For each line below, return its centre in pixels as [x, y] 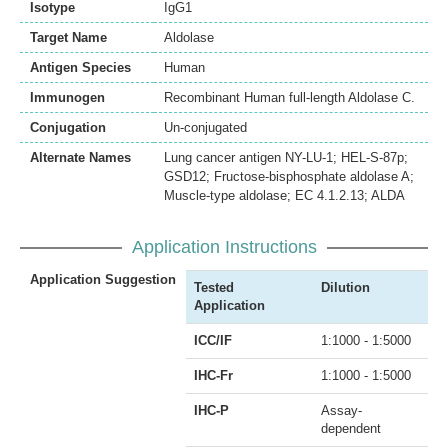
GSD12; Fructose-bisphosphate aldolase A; [289, 176]
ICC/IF [213, 340]
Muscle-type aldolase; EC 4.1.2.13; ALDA [284, 195]
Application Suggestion [103, 279]
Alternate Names [80, 157]
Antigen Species [80, 67]
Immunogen [67, 97]
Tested [214, 287]
